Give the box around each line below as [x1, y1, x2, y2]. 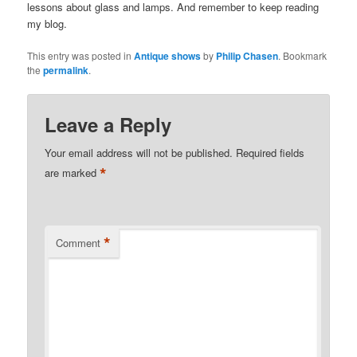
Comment [56, 234, 101, 250]
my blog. [27, 16, 68, 32]
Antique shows [134, 49, 202, 64]
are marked [45, 165, 100, 181]
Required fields [236, 144, 305, 160]
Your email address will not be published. [45, 144, 233, 160]
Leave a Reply [45, 110, 172, 138]
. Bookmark [278, 49, 328, 63]
